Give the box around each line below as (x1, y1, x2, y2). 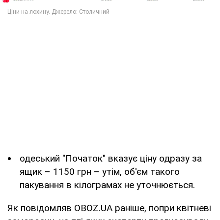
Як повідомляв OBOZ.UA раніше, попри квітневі (7, 202, 211, 214)
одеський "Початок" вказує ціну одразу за (20, 153, 202, 165)
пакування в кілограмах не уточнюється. (20, 179, 195, 191)
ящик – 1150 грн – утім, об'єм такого (20, 166, 180, 178)
